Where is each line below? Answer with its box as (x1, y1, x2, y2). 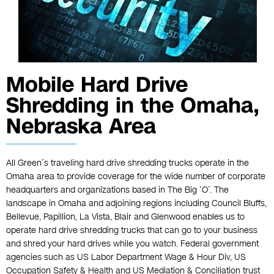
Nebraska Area (6, 112, 156, 141)
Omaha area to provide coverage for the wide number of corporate (6, 171, 265, 183)
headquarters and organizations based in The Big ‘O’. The (6, 184, 229, 196)
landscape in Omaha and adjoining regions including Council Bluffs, (6, 198, 267, 210)
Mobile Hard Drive (6, 70, 188, 100)
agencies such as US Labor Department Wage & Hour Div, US (6, 251, 246, 264)
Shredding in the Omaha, (6, 91, 259, 120)
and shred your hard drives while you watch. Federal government (6, 238, 259, 250)
